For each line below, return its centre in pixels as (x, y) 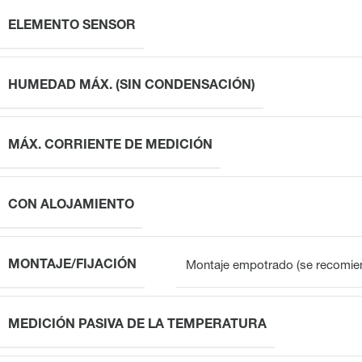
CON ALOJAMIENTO (71, 206)
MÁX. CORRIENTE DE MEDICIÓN (110, 146)
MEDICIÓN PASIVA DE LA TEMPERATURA (137, 325)
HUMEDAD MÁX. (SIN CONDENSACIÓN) (132, 86)
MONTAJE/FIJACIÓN (72, 265)
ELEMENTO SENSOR (72, 26)
